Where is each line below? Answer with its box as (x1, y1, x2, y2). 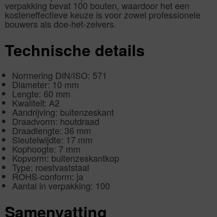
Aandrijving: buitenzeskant (12, 106, 114, 119)
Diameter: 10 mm (12, 78, 79, 91)
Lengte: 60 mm (12, 87, 70, 100)
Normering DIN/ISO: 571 (12, 69, 107, 82)
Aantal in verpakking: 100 (12, 179, 110, 192)
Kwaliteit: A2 (12, 96, 60, 109)
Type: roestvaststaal (12, 161, 89, 174)
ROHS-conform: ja (12, 170, 83, 183)
